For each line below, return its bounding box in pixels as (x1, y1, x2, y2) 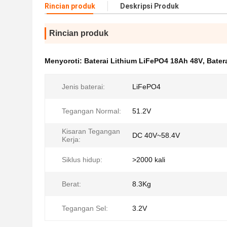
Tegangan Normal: (62, 107, 121, 115)
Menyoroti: (45, 57, 84, 65)
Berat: (62, 180, 81, 188)
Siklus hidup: (62, 156, 102, 164)
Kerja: (62, 135, 81, 143)
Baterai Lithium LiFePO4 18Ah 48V (84, 57, 203, 65)
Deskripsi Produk (120, 2, 179, 10)
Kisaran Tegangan (62, 127, 120, 135)
